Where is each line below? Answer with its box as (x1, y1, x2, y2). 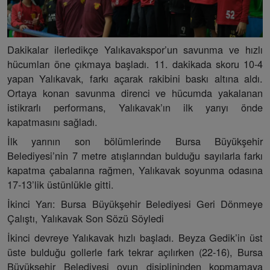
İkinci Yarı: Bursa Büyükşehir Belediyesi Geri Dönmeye (7, 196, 263, 211)
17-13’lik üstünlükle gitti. (7, 177, 114, 192)
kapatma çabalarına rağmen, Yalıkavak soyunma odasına (7, 162, 263, 177)
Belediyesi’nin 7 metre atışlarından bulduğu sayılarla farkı (7, 148, 263, 163)
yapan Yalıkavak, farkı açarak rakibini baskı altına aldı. (7, 71, 263, 86)
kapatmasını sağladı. (7, 114, 98, 129)
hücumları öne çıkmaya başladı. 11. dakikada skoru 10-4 (7, 56, 263, 71)
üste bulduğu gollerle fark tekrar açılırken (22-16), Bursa (7, 244, 263, 259)
